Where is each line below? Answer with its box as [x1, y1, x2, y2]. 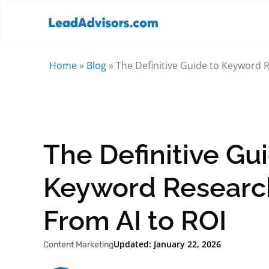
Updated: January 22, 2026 [113, 238, 221, 250]
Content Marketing [43, 240, 113, 250]
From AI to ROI [43, 205, 226, 237]
